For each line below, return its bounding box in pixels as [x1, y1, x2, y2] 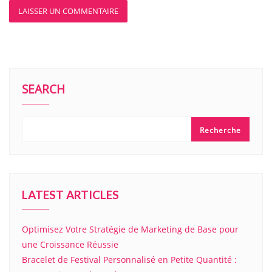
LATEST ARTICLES [22, 188, 119, 202]
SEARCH [22, 81, 65, 98]
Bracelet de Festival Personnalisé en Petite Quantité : [22, 254, 237, 266]
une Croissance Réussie [22, 239, 118, 251]
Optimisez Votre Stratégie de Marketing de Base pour [22, 223, 239, 236]
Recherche [200, 125, 241, 136]
